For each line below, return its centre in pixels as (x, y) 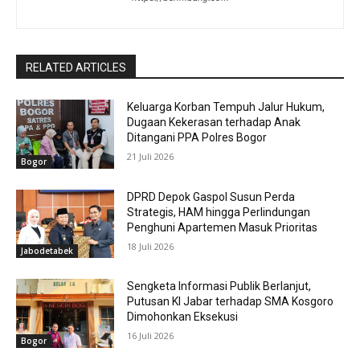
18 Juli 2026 (151, 246)
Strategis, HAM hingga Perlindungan (219, 212)
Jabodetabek (47, 251)
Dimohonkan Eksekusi (183, 317)
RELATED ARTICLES (76, 68)
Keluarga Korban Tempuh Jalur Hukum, (226, 107)
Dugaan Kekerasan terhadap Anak (214, 123)
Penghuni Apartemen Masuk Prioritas (223, 227)
